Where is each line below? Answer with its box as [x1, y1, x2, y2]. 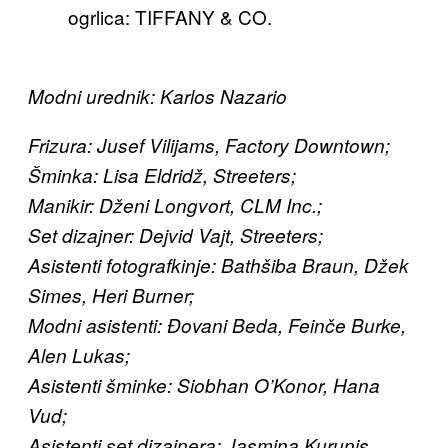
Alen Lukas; [28, 341, 130, 368]
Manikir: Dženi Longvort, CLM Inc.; [28, 191, 322, 218]
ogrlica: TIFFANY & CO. [68, 2, 272, 30]
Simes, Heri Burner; [28, 281, 194, 308]
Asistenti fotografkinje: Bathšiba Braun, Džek [28, 251, 409, 278]
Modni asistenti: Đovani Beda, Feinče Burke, [28, 311, 406, 338]
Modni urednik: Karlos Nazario [28, 82, 287, 109]
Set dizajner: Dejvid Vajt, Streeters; [28, 221, 323, 248]
